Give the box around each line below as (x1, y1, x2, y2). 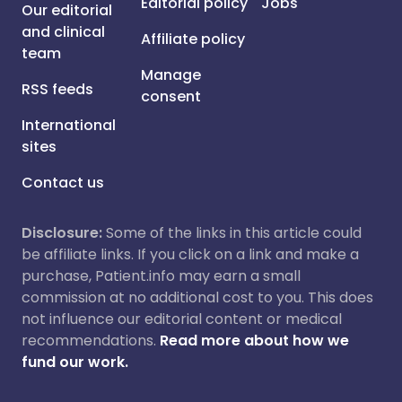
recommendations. (22, 330, 156, 351)
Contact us (22, 172, 104, 193)
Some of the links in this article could (102, 223, 362, 243)
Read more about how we (160, 330, 349, 351)
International (22, 115, 116, 135)
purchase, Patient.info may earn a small (22, 266, 301, 286)
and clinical (22, 22, 105, 42)
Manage (141, 65, 202, 85)
